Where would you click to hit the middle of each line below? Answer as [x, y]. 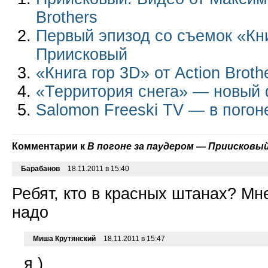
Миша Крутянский [64, 239]
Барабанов [40, 169]
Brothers [67, 17]
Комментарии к [50, 146]
